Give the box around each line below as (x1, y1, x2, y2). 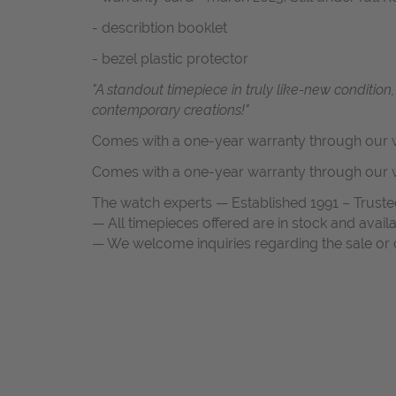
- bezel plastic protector (92, 50, 248, 68)
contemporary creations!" (92, 102, 249, 119)
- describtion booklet (92, 19, 227, 37)
